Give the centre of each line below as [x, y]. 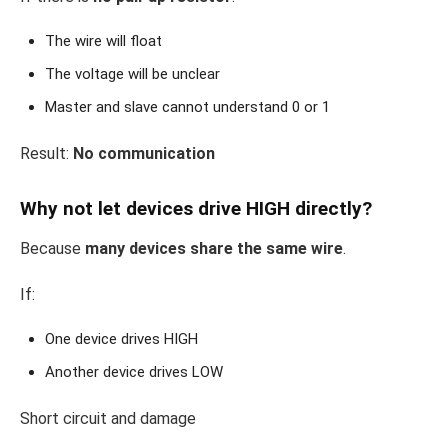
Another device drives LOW [134, 372]
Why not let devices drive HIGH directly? [196, 209]
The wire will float [103, 41]
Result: [46, 154]
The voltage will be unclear [132, 74]
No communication [144, 154]
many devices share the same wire [214, 249]
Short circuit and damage [108, 419]
